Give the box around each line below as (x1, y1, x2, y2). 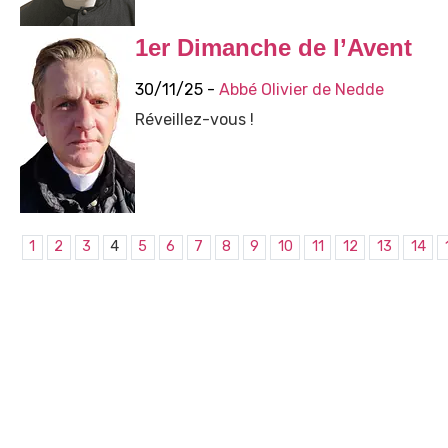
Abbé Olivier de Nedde (218, 79, 384, 99)
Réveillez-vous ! (134, 109, 254, 129)
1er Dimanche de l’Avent (134, 33, 412, 61)
